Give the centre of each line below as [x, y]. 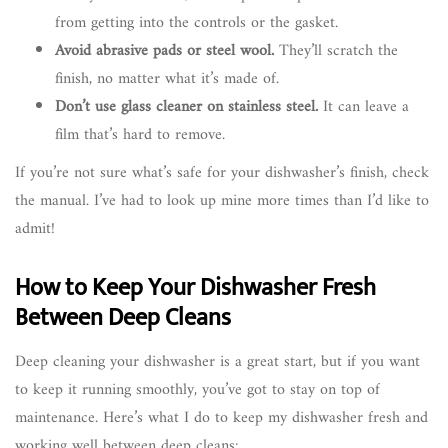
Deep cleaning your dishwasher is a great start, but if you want [217, 362]
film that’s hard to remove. [140, 135]
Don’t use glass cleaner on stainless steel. [186, 107]
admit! [35, 229]
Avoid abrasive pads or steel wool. [164, 51]
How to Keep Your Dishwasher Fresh [195, 288]
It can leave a [363, 107]
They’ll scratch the [336, 51]
